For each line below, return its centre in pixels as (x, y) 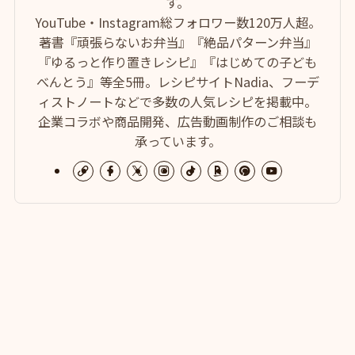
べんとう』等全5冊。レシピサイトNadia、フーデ (177, 82)
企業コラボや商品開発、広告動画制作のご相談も (177, 122)
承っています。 (177, 141)
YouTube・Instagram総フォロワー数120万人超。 (177, 23)
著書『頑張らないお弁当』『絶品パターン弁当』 (177, 42)
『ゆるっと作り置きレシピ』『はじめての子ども (177, 62)
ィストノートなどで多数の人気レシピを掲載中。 (177, 102)
